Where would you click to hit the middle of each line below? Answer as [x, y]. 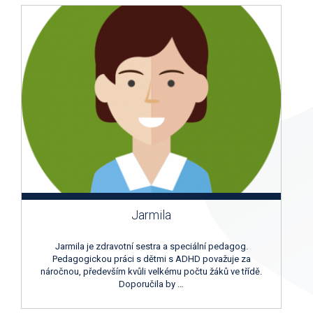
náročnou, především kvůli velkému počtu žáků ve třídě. [151, 271]
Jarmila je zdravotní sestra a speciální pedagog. [151, 246]
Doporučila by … [151, 284]
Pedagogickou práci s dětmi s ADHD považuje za [151, 259]
